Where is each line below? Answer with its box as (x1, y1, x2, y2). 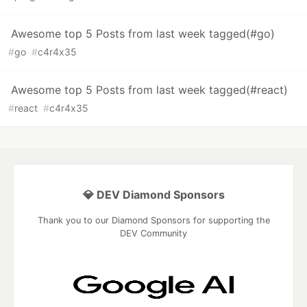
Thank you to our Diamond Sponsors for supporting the (37, 215, 270, 226)
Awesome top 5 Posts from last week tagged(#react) (11, 83, 288, 97)
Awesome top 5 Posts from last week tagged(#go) (11, 27, 275, 41)
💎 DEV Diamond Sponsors (82, 188, 225, 202)
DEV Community (120, 228, 187, 239)
